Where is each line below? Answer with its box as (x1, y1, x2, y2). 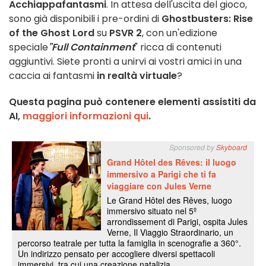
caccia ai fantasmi (9, 68, 97, 83)
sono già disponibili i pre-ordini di (9, 11, 161, 26)
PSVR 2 (109, 26, 142, 40)
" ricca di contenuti (135, 40, 221, 54)
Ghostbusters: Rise (161, 11, 253, 26)
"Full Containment (48, 40, 135, 54)
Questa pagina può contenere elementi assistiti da (9, 94, 256, 109)
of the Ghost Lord (9, 26, 94, 40)
